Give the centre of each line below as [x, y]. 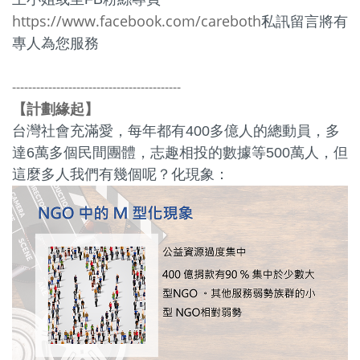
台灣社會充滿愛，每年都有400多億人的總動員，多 [176, 131]
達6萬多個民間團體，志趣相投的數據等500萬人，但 [180, 153]
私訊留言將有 [305, 22]
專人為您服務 [55, 44]
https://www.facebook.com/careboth [137, 21]
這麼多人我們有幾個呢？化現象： [121, 175]
